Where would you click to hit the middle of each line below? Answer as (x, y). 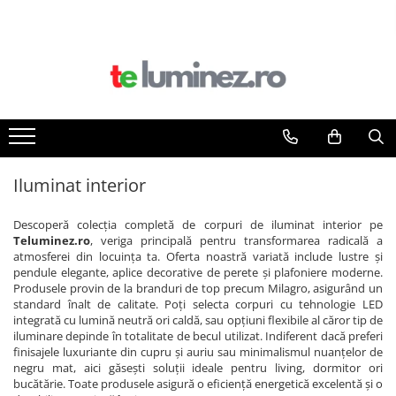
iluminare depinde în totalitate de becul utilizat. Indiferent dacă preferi (198, 335)
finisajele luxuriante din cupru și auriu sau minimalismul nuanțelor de (198, 351)
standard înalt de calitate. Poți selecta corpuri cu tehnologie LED (198, 304)
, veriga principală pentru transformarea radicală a (236, 240)
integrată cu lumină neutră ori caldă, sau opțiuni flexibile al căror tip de (198, 320)
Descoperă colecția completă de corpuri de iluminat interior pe (198, 224)
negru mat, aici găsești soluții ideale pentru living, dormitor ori (198, 367)
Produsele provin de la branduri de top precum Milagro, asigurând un (198, 288)
